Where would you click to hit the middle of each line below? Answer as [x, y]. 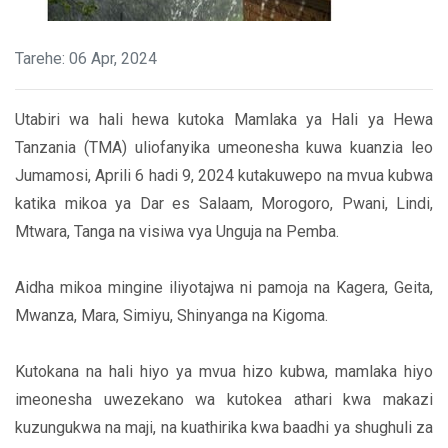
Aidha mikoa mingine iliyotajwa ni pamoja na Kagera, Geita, [224, 288]
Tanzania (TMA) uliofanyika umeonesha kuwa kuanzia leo [224, 148]
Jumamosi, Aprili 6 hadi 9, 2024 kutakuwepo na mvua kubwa [224, 176]
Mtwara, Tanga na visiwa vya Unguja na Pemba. [177, 232]
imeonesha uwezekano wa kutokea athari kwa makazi [224, 400]
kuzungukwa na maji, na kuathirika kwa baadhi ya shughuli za [224, 428]
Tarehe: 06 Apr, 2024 [86, 59]
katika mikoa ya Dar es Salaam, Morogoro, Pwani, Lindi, [224, 204]
